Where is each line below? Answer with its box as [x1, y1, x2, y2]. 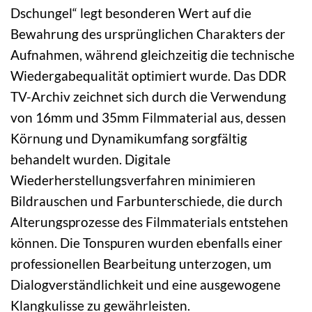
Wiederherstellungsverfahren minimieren [10, 171, 256, 188]
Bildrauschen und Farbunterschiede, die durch [10, 192, 283, 209]
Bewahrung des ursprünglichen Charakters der [10, 25, 286, 42]
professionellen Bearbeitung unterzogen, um [10, 255, 272, 272]
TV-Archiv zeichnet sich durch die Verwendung [10, 88, 286, 104]
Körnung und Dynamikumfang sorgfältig [10, 130, 247, 146]
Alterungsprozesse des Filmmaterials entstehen [10, 213, 288, 230]
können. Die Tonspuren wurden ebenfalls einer [10, 234, 283, 251]
